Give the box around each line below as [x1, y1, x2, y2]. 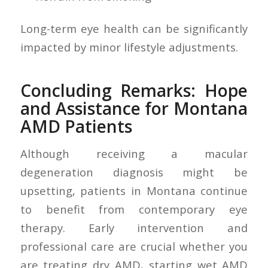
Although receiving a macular [20, 146, 248, 162]
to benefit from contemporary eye [20, 202, 248, 217]
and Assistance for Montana [20, 96, 248, 120]
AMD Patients [20, 114, 132, 138]
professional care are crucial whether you [20, 239, 248, 254]
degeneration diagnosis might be [20, 165, 248, 180]
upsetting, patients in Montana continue [20, 183, 248, 199]
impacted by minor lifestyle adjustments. [20, 39, 238, 54]
